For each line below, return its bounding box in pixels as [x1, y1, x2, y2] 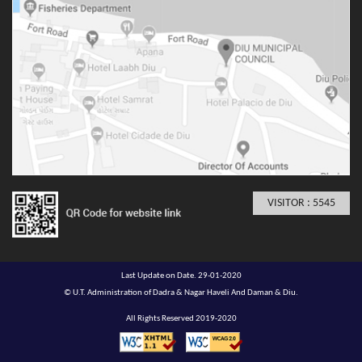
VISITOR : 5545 [267, 197, 335, 210]
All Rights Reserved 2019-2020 [125, 314, 237, 324]
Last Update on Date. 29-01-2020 [120, 271, 242, 281]
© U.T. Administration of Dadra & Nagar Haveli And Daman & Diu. [64, 288, 298, 298]
